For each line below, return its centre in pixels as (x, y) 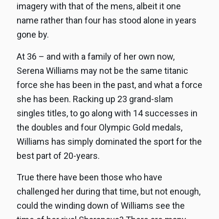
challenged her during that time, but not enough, (108, 191)
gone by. (33, 35)
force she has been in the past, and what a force (109, 85)
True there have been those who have (89, 177)
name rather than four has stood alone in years (106, 21)
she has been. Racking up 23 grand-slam (95, 99)
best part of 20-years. (58, 155)
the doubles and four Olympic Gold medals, (99, 127)
